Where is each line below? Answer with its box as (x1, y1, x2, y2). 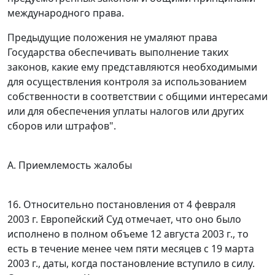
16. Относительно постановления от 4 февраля (7, 198, 236, 212)
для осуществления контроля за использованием (7, 75, 247, 89)
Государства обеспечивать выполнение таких (7, 45, 228, 60)
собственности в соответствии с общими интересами (7, 90, 268, 104)
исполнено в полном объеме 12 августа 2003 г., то (7, 227, 249, 241)
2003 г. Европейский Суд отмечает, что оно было (7, 212, 241, 227)
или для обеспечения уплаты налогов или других (7, 104, 244, 118)
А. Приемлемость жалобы (7, 158, 132, 172)
